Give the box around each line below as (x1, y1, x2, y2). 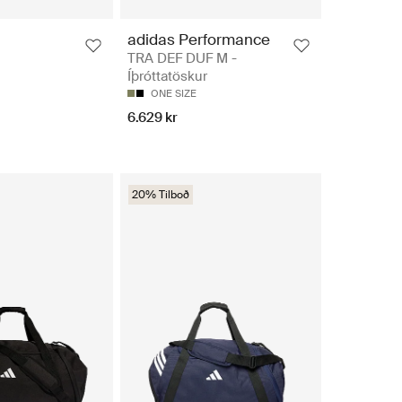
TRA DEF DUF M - (127, 49, 237, 68)
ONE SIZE (151, 87, 197, 100)
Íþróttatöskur (127, 67, 207, 86)
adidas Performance (127, 30, 270, 50)
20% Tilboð (132, 188, 189, 203)
